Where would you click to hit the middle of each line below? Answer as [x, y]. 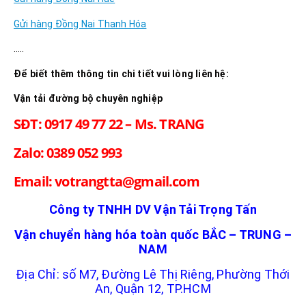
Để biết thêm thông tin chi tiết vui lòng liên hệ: [121, 73]
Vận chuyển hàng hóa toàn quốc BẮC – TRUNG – [153, 235]
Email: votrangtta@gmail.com [107, 181]
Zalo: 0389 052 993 [68, 152]
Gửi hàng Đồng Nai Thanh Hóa [80, 24]
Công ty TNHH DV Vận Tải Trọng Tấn [153, 209]
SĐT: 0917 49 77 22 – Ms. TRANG [109, 124]
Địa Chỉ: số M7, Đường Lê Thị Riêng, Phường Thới [153, 275]
